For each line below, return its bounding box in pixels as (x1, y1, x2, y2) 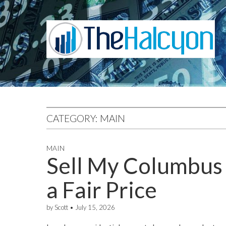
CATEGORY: (46, 112, 100, 124)
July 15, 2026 (75, 203, 115, 211)
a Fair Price (46, 177, 157, 203)
